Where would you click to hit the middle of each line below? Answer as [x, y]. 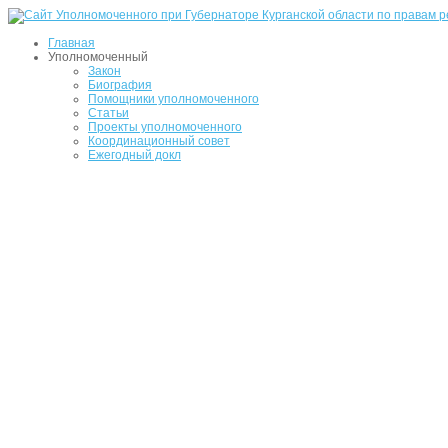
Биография [120, 85]
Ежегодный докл [134, 155]
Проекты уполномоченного [165, 127]
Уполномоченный [98, 57]
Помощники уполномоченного [173, 99]
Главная [71, 43]
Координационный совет [159, 141]
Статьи [108, 113]
